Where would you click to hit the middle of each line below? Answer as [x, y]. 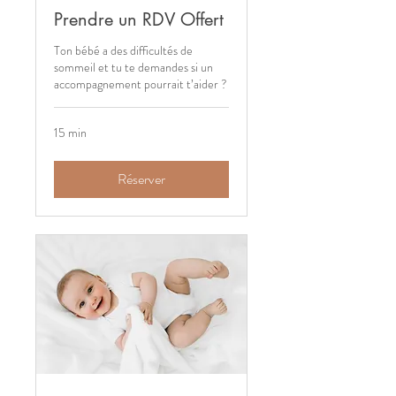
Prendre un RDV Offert [139, 20]
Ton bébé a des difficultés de [123, 51]
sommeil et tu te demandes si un [133, 68]
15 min [70, 133]
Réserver [141, 179]
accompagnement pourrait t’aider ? [141, 84]
